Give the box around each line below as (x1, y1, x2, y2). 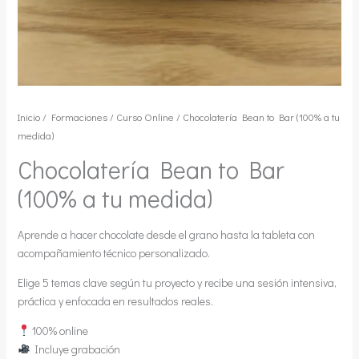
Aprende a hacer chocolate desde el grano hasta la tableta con (17, 226, 315, 242)
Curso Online (115, 110, 174, 123)
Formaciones (50, 110, 107, 123)
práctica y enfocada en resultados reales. (17, 292, 213, 309)
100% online (30, 322, 89, 338)
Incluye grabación (30, 341, 121, 357)
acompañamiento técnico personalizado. (17, 244, 210, 260)
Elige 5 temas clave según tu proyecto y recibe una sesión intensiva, (17, 274, 337, 290)
